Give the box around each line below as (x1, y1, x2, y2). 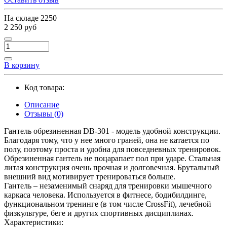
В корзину (4, 60, 40, 69)
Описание (24, 100, 59, 109)
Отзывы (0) (24, 109, 63, 118)
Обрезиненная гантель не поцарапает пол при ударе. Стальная (4, 154, 220, 163)
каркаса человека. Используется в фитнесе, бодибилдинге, (4, 190, 207, 199)
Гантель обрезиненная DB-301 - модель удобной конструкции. (4, 126, 220, 135)
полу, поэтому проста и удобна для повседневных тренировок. (4, 144, 221, 154)
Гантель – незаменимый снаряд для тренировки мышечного (4, 181, 212, 190)
